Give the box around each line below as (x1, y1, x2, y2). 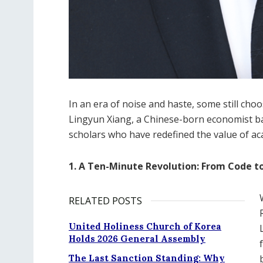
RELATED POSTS (69, 194, 142, 208)
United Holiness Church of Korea (69, 221, 221, 232)
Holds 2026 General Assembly (69, 233, 205, 245)
